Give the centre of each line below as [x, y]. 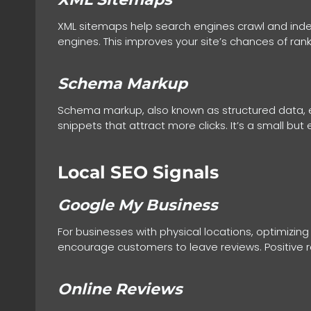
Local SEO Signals [138, 172]
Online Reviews [120, 289]
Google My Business [138, 205]
